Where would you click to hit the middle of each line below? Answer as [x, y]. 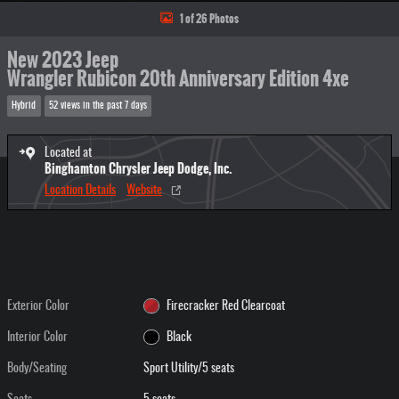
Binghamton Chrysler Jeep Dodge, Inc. [138, 168]
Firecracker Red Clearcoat [225, 306]
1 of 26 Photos [209, 18]
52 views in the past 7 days [98, 106]
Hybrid [24, 106]
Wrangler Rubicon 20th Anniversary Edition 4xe [178, 79]
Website [144, 190]
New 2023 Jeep [63, 60]
